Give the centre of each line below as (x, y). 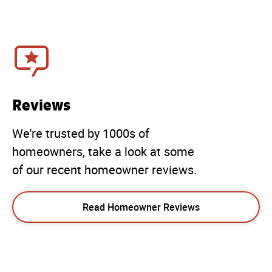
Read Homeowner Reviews (141, 207)
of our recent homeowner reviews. (104, 170)
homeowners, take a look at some (103, 151)
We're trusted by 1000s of (81, 133)
